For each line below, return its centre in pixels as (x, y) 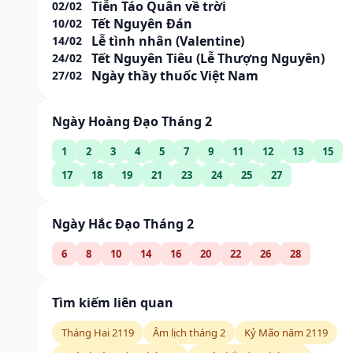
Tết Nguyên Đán (142, 23)
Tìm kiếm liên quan (113, 302)
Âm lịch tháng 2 (189, 332)
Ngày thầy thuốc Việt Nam (175, 75)
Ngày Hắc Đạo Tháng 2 (123, 223)
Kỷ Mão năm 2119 (286, 332)
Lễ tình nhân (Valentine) (168, 41)
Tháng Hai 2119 (98, 332)
